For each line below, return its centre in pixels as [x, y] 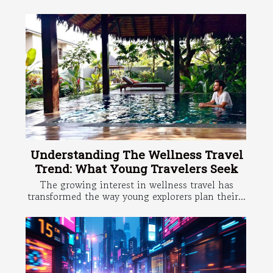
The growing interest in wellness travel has [136, 185]
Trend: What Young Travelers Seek [136, 169]
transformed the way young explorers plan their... [136, 197]
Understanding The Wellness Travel [136, 155]
